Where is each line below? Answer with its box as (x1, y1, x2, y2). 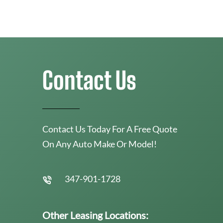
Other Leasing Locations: (42, 209, 148, 221)
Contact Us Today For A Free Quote (42, 123, 177, 134)
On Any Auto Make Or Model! (42, 138, 157, 149)
